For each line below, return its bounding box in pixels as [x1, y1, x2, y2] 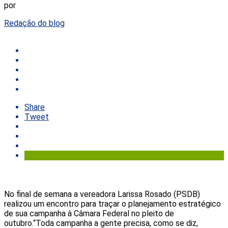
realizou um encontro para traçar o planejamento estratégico [4, 198, 221, 209]
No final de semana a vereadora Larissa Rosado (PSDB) [4, 189, 200, 199]
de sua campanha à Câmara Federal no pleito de [4, 208, 174, 218]
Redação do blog [4, 18, 65, 28]
